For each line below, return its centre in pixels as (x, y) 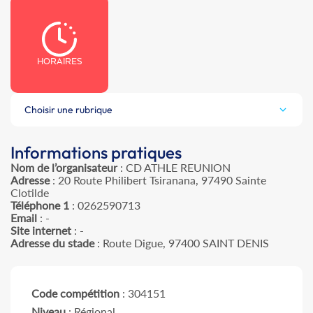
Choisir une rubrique (68, 110)
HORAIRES (59, 61)
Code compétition (75, 293)
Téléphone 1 (40, 205)
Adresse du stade (52, 243)
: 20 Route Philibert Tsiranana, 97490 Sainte (158, 180)
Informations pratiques (96, 153)
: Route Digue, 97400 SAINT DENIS (182, 243)
